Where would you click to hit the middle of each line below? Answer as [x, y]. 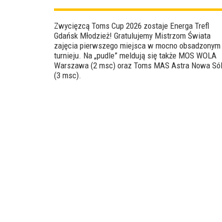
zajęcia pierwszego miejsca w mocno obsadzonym [137, 45]
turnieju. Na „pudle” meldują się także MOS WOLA [135, 55]
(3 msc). [68, 75]
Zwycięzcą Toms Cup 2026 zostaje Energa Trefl [132, 26]
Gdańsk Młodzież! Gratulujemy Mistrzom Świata [132, 35]
